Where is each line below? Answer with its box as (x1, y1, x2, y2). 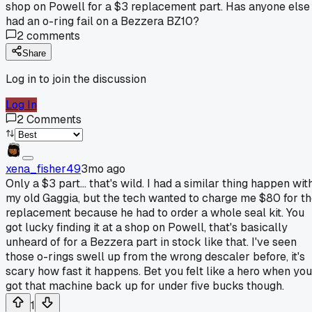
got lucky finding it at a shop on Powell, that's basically (6, 219, 288, 235)
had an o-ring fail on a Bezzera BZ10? (6, 13, 199, 29)
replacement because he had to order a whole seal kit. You (6, 205, 304, 220)
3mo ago (81, 161, 125, 176)
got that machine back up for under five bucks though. (6, 278, 284, 293)
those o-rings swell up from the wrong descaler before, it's (6, 249, 305, 264)
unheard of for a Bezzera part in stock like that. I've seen (6, 234, 297, 249)
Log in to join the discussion (6, 71, 146, 86)
